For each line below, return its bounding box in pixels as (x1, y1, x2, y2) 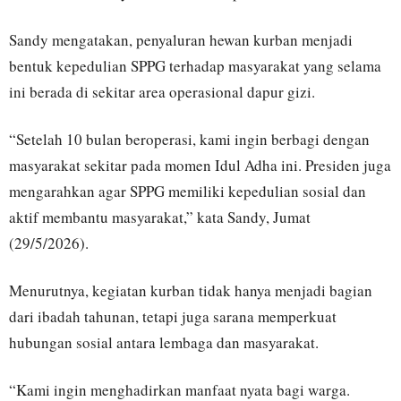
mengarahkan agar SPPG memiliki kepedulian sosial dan (9, 180, 366, 201)
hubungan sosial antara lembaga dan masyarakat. (9, 331, 319, 353)
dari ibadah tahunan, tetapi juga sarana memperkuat (9, 305, 337, 327)
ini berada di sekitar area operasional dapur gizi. (9, 81, 315, 102)
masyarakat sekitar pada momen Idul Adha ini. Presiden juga (9, 154, 391, 175)
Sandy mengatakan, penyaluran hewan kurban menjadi (9, 29, 353, 50)
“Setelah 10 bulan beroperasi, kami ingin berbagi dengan (9, 128, 370, 149)
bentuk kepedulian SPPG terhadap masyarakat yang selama (9, 55, 381, 76)
